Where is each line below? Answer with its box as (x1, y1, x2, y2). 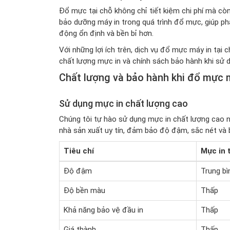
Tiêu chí (63, 146, 94, 156)
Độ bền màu (63, 186, 105, 195)
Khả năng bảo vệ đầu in (63, 205, 143, 215)
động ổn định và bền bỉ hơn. (59, 29, 154, 38)
